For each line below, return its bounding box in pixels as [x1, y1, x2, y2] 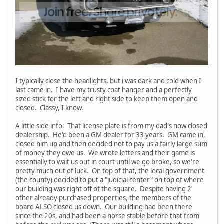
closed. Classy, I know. [15, 103, 83, 112]
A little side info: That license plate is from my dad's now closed [15, 121, 207, 130]
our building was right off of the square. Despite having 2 [15, 184, 191, 193]
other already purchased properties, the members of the [15, 193, 191, 202]
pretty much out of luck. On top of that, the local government [15, 166, 204, 175]
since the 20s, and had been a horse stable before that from [15, 211, 199, 220]
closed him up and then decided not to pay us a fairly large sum [15, 139, 207, 148]
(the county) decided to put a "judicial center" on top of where [15, 175, 204, 184]
